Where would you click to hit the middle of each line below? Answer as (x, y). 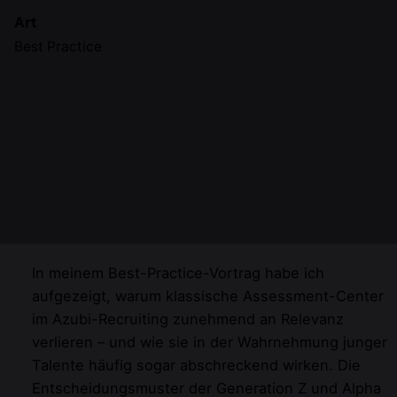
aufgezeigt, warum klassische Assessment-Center (208, 296)
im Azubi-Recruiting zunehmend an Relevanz (188, 319)
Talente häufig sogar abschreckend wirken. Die (196, 365)
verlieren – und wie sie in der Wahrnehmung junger (210, 342)
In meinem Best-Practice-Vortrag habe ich (178, 272)
